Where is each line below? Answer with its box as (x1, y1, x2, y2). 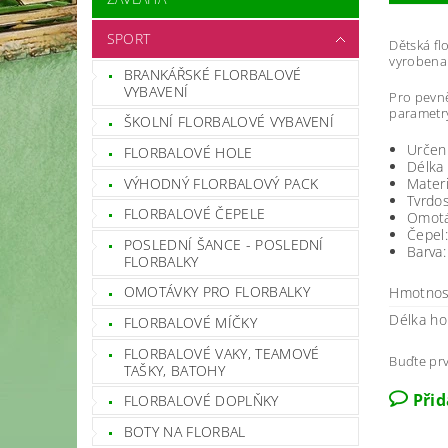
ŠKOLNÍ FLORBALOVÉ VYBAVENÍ (123, 112, 335, 132)
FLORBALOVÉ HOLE (123, 142, 253, 162)
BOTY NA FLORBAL (123, 421, 246, 441)
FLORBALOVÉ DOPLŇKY (123, 391, 279, 411)
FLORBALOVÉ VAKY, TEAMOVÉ (123, 343, 320, 363)
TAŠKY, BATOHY (123, 360, 225, 380)
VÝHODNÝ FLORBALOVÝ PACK (123, 173, 319, 193)
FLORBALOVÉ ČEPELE (123, 204, 266, 224)
